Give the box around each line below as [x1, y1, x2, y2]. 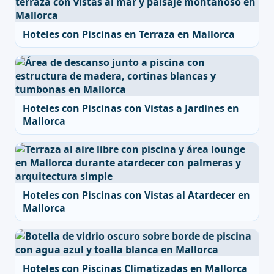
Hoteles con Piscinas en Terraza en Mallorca [23, 28, 235, 41]
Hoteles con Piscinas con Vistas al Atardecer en [23, 188, 250, 202]
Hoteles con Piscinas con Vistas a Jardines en [23, 102, 239, 115]
